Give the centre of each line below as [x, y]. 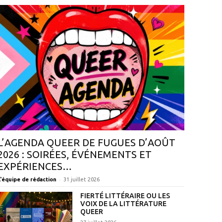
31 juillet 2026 [81, 180]
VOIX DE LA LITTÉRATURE [123, 204]
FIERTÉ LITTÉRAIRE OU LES [125, 196]
